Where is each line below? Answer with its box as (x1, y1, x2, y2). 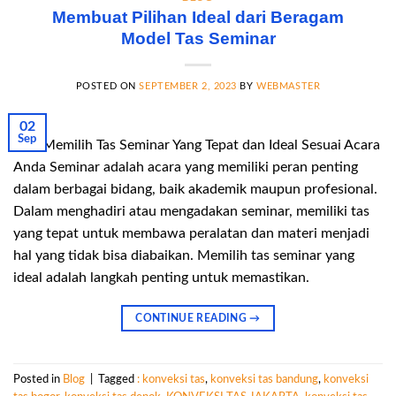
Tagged (98, 373, 137, 385)
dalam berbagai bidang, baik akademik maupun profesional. (13, 182, 377, 197)
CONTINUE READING (135, 313, 250, 324)
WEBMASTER (256, 81, 321, 92)
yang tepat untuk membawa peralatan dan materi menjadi (13, 226, 369, 241)
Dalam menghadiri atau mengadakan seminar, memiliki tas (13, 204, 369, 219)
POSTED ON (75, 81, 140, 92)
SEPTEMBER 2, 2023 (139, 81, 237, 92)
